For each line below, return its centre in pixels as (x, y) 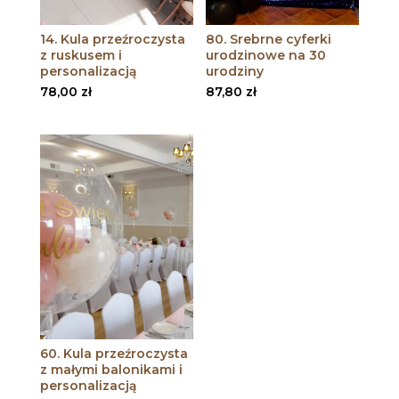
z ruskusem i (81, 55)
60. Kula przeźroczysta (114, 353)
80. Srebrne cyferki (269, 39)
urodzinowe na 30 (266, 55)
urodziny (235, 71)
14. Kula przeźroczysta (112, 39)
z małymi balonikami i (111, 369)
